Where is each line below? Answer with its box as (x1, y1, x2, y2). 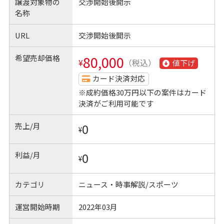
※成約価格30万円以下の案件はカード (78, 86, 206, 97)
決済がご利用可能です (78, 97, 153, 108)
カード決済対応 (92, 73, 145, 84)
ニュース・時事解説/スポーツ (78, 178, 178, 189)
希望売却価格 (15, 52, 60, 63)
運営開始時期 (15, 201, 60, 212)
